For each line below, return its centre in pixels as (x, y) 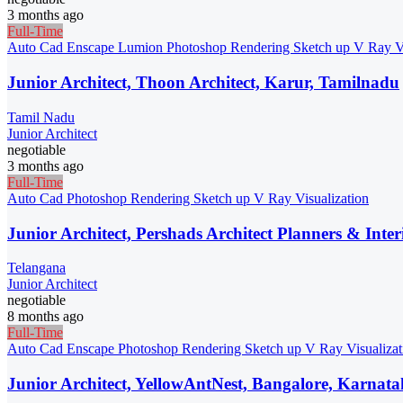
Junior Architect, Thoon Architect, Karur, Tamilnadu (203, 83)
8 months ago (45, 317)
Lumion (142, 48)
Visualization (332, 198)
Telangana (36, 268)
